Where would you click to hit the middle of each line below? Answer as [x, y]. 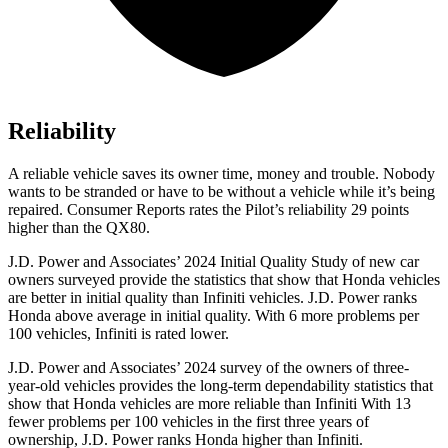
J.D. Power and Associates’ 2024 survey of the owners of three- [208, 368]
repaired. [37, 210]
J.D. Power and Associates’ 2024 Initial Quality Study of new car [213, 262]
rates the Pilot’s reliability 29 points [297, 210]
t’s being [408, 192]
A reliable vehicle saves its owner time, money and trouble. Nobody [221, 174]
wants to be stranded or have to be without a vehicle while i [195, 192]
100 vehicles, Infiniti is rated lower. [118, 334]
